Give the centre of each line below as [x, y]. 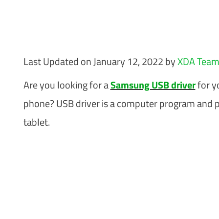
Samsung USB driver [153, 85]
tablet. [37, 122]
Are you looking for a [67, 85]
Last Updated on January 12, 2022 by [100, 61]
